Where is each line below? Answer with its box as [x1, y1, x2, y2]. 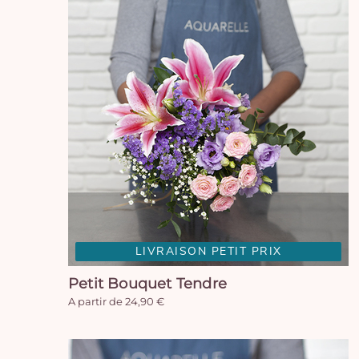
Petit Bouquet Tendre [68, 275, 227, 292]
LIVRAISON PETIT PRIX [135, 246, 282, 257]
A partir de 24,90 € [68, 295, 164, 308]
